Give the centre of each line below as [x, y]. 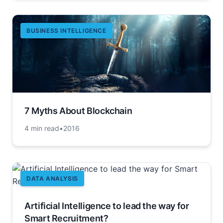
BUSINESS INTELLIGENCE [66, 31]
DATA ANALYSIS [52, 179]
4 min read [42, 128]
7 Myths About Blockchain [78, 111]
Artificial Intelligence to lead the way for [107, 206]
